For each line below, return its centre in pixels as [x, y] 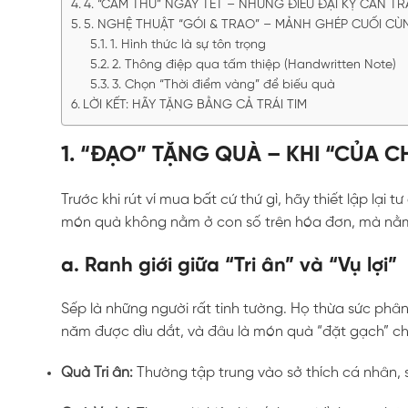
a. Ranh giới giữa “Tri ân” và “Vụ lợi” [229, 265]
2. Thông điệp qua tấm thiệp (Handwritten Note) [254, 65]
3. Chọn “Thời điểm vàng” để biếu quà [223, 85]
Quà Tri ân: [97, 372]
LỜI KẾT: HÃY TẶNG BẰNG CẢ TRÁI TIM [194, 105]
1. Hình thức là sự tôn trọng [188, 45]
